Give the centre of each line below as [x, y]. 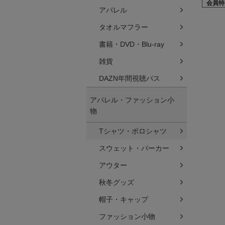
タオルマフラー [124, 27]
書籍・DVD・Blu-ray [132, 44]
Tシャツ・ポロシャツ [133, 131]
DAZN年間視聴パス [130, 78]
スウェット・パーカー [134, 148]
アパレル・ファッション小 [132, 100]
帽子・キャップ [124, 199]
